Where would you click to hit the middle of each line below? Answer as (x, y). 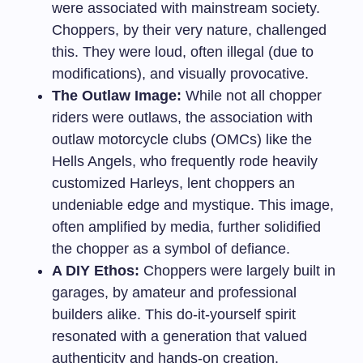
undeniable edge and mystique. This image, (193, 205)
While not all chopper (252, 96)
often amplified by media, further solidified (186, 227)
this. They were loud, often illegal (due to (183, 52)
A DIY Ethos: (96, 271)
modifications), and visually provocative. (180, 74)
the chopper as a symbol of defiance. (171, 249)
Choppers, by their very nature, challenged (189, 30)
